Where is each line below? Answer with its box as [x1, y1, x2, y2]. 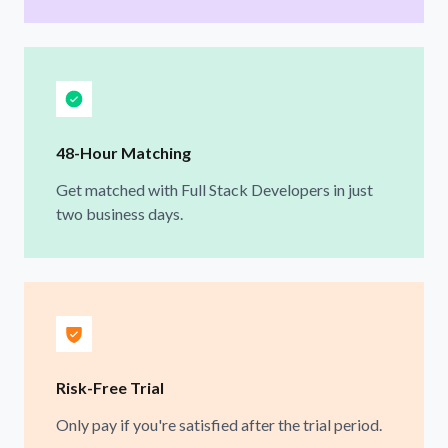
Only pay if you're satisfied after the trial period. [56, 414, 382, 434]
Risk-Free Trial [56, 377, 164, 397]
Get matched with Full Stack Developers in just [56, 179, 373, 199]
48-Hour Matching [56, 142, 191, 162]
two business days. [56, 203, 183, 223]
